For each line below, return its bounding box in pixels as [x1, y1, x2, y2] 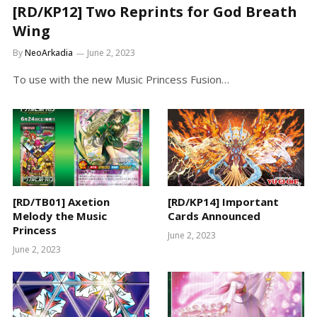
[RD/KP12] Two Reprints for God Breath [13, 2, 297, 22]
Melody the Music [13, 208, 107, 223]
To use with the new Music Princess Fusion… [13, 72, 229, 87]
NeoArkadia [25, 47, 73, 59]
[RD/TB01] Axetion [13, 194, 110, 209]
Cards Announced [168, 208, 260, 223]
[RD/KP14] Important [168, 194, 279, 209]
